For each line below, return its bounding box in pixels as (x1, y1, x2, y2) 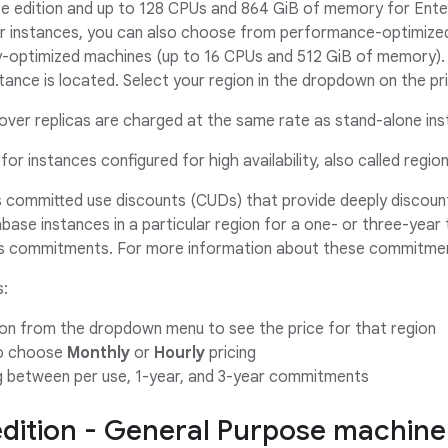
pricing (205, 343, 256, 363)
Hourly (154, 343, 205, 363)
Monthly (67, 343, 130, 363)
